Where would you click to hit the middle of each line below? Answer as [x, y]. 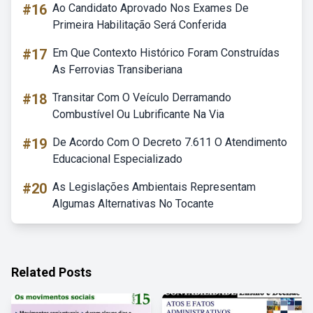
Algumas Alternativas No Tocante [133, 204]
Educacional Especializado [117, 159]
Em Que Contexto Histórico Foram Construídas [166, 53]
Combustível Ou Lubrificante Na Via [138, 114]
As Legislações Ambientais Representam [154, 187]
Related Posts [51, 272]
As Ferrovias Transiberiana [117, 70]
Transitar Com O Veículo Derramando [142, 97]
